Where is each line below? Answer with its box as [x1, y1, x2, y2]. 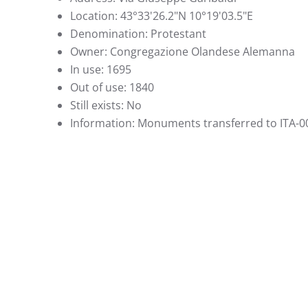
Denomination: [70, 26, 151, 41]
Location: [70, 8, 120, 23]
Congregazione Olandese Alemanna [110, 44, 295, 59]
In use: [70, 62, 107, 77]
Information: [70, 115, 137, 131]
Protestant [151, 26, 206, 41]
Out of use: [70, 80, 129, 95]
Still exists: [70, 98, 126, 113]
